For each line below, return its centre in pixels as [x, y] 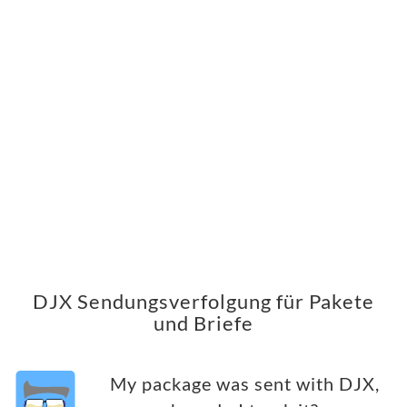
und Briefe [203, 323]
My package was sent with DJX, [244, 384]
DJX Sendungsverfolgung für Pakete [203, 302]
